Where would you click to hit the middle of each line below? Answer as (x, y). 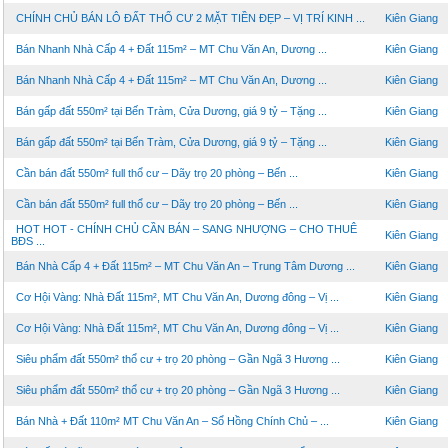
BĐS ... (28, 241)
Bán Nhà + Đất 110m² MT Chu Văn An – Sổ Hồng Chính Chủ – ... (172, 421)
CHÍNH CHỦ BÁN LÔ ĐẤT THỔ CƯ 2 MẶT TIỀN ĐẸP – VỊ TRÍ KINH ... (190, 18)
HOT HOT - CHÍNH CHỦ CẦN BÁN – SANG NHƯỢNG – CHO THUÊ (186, 229)
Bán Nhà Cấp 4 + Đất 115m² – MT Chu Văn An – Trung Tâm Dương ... (185, 266)
